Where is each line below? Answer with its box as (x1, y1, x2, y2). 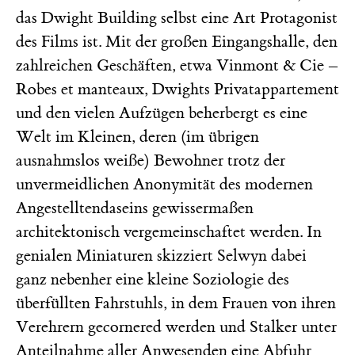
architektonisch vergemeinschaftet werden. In (16, 221, 322, 242)
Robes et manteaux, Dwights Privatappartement (16, 78, 339, 99)
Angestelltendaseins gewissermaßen (16, 197, 254, 218)
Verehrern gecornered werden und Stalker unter (16, 316, 337, 337)
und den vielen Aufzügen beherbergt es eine (16, 102, 307, 123)
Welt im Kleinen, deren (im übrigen (16, 126, 259, 147)
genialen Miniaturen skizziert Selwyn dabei (16, 245, 307, 265)
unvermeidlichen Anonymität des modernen (16, 174, 313, 194)
